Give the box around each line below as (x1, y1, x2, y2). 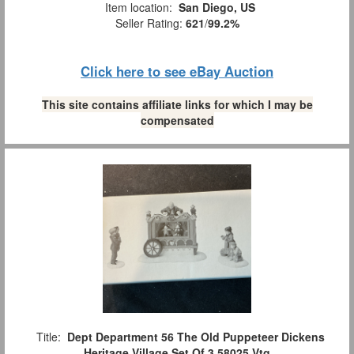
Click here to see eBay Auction (81, 62, 273, 81)
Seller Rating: (115, 15, 186, 32)
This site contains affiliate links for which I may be (41, 96, 313, 113)
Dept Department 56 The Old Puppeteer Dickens (66, 329, 325, 345)
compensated (140, 112, 214, 129)
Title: (29, 329, 67, 345)
